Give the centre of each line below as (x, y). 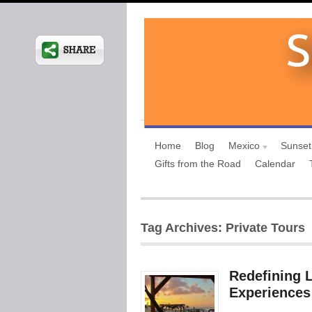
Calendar (275, 164)
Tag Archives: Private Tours (223, 228)
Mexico (244, 146)
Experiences (270, 292)
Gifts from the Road (198, 164)
